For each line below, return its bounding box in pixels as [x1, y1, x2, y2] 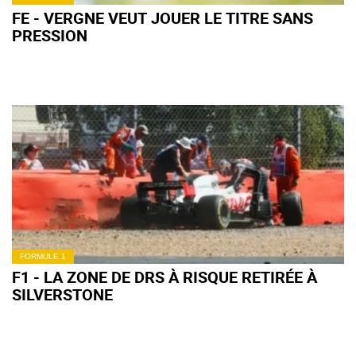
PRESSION [12, 25, 87, 46]
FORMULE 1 [20, 252, 66, 261]
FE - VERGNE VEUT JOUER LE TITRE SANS [12, 7, 313, 29]
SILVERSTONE [12, 284, 113, 305]
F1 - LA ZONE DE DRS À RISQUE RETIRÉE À [12, 266, 317, 288]
